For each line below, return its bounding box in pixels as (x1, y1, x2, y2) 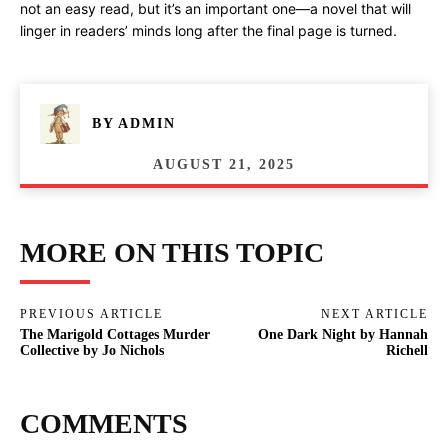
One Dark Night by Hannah (257, 326, 428, 342)
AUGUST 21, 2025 (153, 156, 295, 172)
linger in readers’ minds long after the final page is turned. (20, 22, 397, 39)
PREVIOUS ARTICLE (20, 306, 163, 321)
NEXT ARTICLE (320, 306, 428, 321)
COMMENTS (20, 407, 188, 439)
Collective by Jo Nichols (20, 342, 164, 358)
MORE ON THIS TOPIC (20, 236, 324, 268)
